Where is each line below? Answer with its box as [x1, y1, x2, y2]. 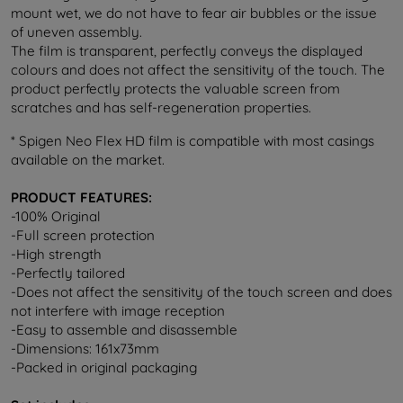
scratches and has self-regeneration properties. [11, 98, 311, 116]
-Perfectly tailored [11, 264, 125, 282]
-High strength [11, 245, 102, 263]
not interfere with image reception [11, 301, 225, 319]
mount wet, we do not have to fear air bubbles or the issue [11, 4, 377, 22]
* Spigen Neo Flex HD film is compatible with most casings [11, 131, 374, 149]
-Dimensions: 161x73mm [11, 339, 159, 357]
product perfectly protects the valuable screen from [11, 79, 340, 97]
